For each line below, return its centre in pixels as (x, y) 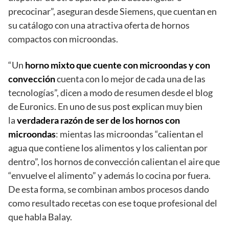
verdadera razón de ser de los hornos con (98, 120)
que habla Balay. (40, 216)
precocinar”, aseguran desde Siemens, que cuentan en (112, 11)
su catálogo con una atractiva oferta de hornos (99, 25)
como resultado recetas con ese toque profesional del (113, 203)
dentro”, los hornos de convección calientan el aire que (114, 161)
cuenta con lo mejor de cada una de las (131, 78)
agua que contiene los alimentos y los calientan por (108, 147)
